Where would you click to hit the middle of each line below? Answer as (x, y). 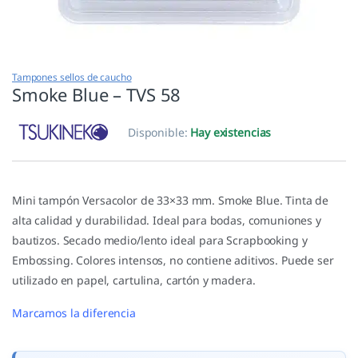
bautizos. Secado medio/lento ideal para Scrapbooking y (160, 241)
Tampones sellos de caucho (72, 78)
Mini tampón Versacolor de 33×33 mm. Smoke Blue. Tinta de (171, 201)
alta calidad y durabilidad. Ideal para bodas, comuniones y (167, 221)
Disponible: (159, 133)
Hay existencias (231, 133)
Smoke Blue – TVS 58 (97, 95)
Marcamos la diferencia (74, 313)
